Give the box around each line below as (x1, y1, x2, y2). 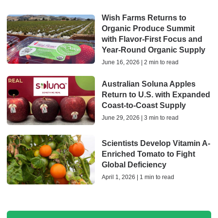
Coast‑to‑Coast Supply (101, 101, 186, 110)
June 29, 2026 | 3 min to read (101, 114, 179, 122)
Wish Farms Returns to (101, 13, 186, 22)
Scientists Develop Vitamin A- (101, 139, 210, 148)
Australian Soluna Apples (101, 80, 196, 89)
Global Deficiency (101, 161, 166, 169)
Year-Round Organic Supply (101, 45, 205, 54)
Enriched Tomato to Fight (101, 150, 195, 159)
